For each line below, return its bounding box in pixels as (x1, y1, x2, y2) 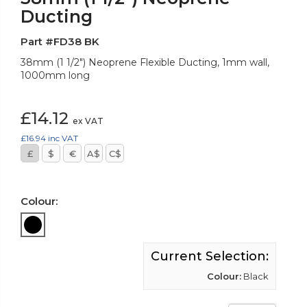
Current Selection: (151, 248, 269, 264)
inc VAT (48, 133, 78, 144)
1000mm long (21, 69, 90, 82)
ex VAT (73, 116, 103, 127)
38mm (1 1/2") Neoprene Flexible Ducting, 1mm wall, (21, 56, 269, 69)
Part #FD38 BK (21, 35, 99, 49)
